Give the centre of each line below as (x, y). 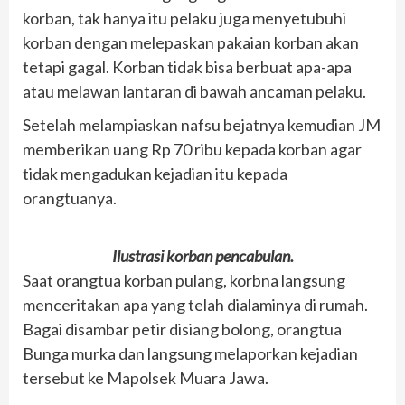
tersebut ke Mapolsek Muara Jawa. (146, 377)
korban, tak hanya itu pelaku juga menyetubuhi (184, 18)
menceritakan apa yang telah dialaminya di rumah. (195, 304)
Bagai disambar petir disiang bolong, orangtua (182, 329)
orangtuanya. (70, 198)
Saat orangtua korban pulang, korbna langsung (184, 280)
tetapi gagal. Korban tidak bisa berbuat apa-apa (187, 66)
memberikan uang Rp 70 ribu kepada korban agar (192, 149)
